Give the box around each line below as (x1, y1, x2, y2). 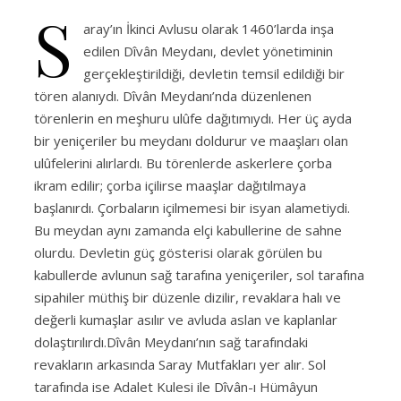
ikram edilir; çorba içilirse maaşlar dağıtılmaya (34, 175, 306, 194)
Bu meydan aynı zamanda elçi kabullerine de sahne (34, 220, 342, 239)
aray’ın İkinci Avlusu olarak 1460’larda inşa (83, 19, 334, 38)
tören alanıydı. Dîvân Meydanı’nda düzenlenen (34, 86, 311, 105)
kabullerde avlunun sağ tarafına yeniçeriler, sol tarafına (34, 265, 364, 284)
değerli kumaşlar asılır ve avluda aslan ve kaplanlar (34, 310, 337, 328)
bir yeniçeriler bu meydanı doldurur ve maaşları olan (34, 131, 348, 149)
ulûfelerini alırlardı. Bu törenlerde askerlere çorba (34, 153, 332, 172)
